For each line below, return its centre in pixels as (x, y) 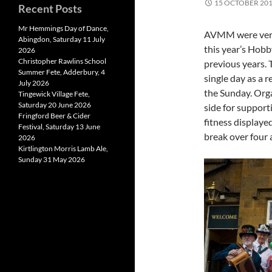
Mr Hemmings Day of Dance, (63, 28)
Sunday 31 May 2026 (52, 159)
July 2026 (34, 83)
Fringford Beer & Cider (54, 116)
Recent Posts (50, 8)
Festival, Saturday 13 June (59, 127)
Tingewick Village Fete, (54, 94)
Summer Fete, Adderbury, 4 (62, 72)
